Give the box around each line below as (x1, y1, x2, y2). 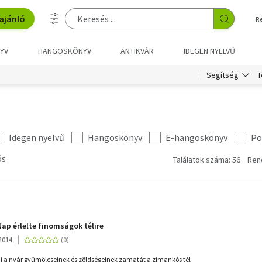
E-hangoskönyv (166, 132, 227, 143)
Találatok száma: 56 (173, 154, 240, 165)
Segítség (206, 70, 239, 80)
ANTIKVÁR (120, 46, 154, 56)
